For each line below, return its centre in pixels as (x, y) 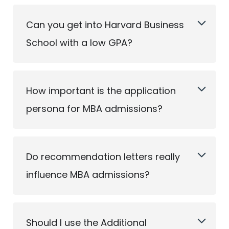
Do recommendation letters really (103, 157)
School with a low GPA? (79, 43)
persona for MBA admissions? (94, 109)
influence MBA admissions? (88, 175)
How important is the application (101, 91)
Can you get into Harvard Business (105, 25)
